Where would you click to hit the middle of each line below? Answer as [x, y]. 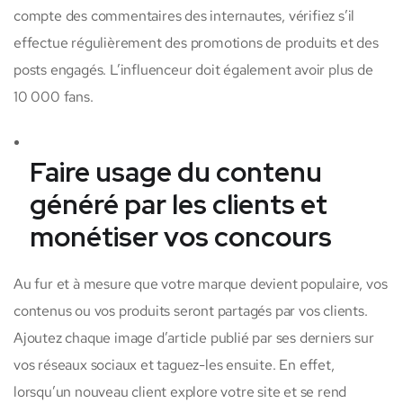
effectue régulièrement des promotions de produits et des [196, 43]
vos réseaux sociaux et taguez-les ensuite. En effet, [174, 365]
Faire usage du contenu [176, 172]
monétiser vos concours [181, 237]
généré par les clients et [179, 205]
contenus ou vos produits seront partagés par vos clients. [191, 311]
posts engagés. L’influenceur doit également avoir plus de [193, 70]
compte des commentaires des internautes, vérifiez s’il [184, 16]
